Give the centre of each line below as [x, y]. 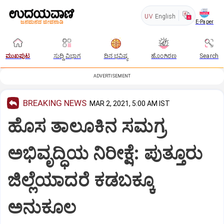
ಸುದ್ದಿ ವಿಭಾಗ [67, 56]
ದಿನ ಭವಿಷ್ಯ [116, 56]
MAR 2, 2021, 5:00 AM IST [130, 103]
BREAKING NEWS [55, 103]
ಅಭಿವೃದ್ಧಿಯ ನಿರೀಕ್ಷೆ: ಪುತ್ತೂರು [105, 153]
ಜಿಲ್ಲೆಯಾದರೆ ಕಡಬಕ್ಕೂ [81, 180]
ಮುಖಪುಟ [18, 56]
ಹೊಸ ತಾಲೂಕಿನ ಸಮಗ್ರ [86, 126]
